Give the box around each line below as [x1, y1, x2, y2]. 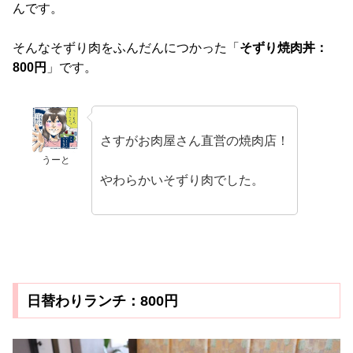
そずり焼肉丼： [240, 41, 328, 55]
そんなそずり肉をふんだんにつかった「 [13, 41, 240, 55]
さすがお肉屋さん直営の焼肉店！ [100, 133, 289, 147]
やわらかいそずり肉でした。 [100, 173, 264, 188]
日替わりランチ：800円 [26, 292, 178, 309]
